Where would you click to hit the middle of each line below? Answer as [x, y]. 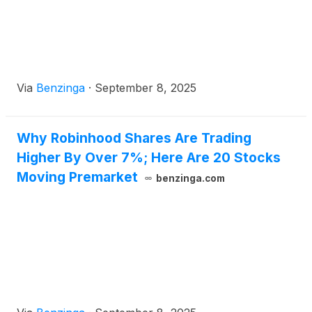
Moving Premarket [77, 177]
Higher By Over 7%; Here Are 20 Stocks [149, 158]
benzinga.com [190, 179]
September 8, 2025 [146, 88]
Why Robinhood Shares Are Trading [134, 138]
